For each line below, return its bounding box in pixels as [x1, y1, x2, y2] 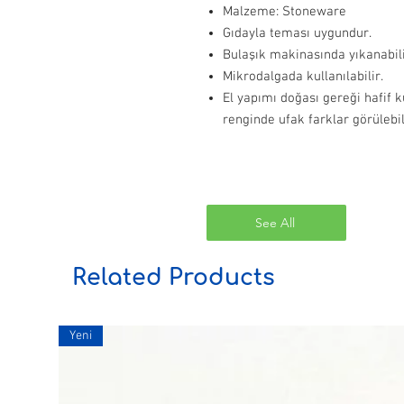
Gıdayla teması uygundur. [223, 24, 372, 41]
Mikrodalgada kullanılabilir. [223, 68, 383, 85]
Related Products [72, 264, 275, 290]
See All [254, 214, 295, 231]
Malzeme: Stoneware [223, 3, 346, 20]
